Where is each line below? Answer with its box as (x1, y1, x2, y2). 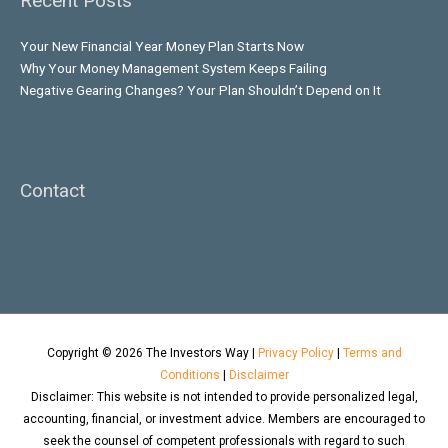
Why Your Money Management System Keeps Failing (20, 59, 327, 76)
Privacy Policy (257, 345, 334, 360)
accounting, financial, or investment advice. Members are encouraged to (23, 411, 425, 426)
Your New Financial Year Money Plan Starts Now (20, 37, 304, 54)
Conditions (159, 367, 220, 382)
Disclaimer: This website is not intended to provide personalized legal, (30, 389, 418, 404)
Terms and (342, 345, 402, 360)
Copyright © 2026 (46, 345, 146, 360)
